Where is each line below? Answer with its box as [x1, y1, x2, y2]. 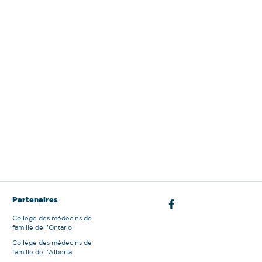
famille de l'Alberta [12, 249, 72, 256]
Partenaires [12, 196, 58, 204]
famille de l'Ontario [12, 225, 72, 231]
